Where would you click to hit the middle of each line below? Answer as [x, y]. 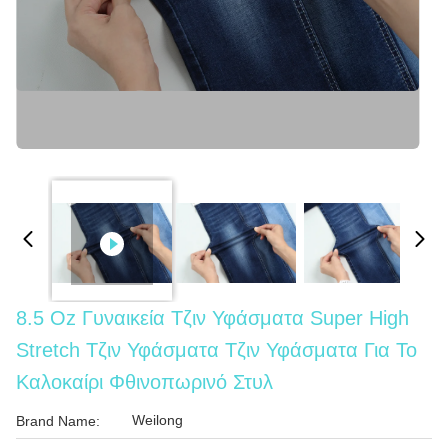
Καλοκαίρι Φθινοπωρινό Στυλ [144, 382]
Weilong [157, 420]
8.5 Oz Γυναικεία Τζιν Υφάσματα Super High [212, 318]
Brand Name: [58, 421]
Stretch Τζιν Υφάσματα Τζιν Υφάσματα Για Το [216, 350]
